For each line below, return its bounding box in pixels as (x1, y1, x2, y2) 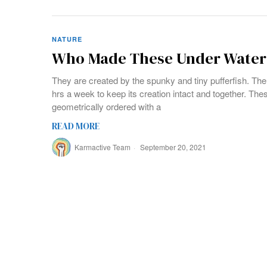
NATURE (52, 34, 82, 44)
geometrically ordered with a (52, 100, 161, 113)
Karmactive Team (74, 141, 131, 152)
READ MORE (52, 119, 100, 132)
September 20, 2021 (138, 141, 206, 152)
